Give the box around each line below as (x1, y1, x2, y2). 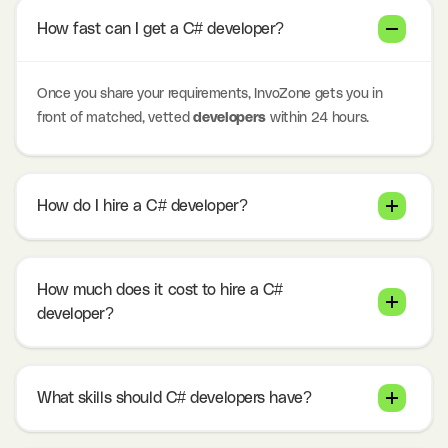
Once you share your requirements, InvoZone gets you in (37, 87, 383, 102)
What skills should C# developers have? (37, 390, 312, 407)
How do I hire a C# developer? (37, 198, 248, 215)
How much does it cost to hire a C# (37, 282, 284, 299)
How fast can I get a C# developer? (37, 21, 285, 38)
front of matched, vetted (37, 111, 190, 126)
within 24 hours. (266, 111, 369, 126)
